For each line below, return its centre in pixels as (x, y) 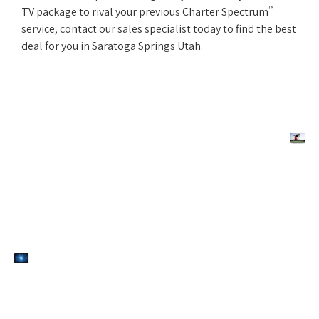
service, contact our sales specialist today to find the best (159, 29)
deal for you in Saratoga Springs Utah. (112, 46)
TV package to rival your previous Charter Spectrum (145, 12)
